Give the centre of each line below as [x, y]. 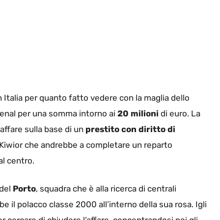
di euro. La [179, 113]
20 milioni [138, 113]
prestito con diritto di [129, 129]
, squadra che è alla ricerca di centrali [106, 189]
